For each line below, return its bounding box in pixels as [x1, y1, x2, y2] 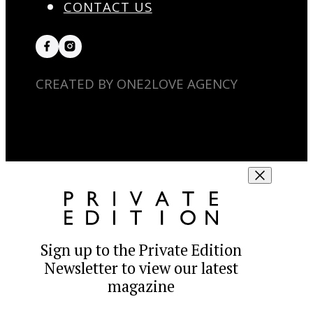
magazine [108, 275, 175, 296]
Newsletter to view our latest [44, 257, 239, 278]
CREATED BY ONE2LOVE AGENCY [35, 74, 238, 92]
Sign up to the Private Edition [41, 239, 242, 260]
